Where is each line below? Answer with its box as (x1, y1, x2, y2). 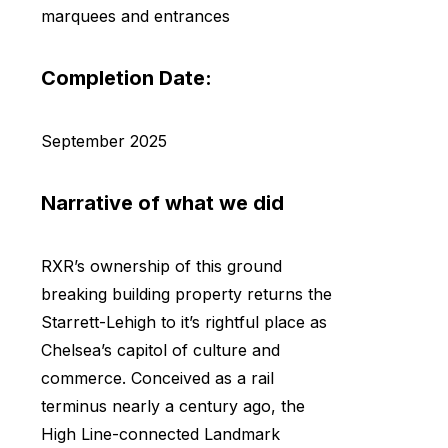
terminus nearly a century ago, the (41, 395, 305, 416)
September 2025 (41, 130, 167, 151)
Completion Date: (41, 66, 212, 91)
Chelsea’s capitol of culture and (41, 339, 280, 360)
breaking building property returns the (41, 283, 332, 304)
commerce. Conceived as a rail (41, 367, 274, 388)
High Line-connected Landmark (41, 423, 280, 444)
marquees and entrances (41, 5, 230, 26)
